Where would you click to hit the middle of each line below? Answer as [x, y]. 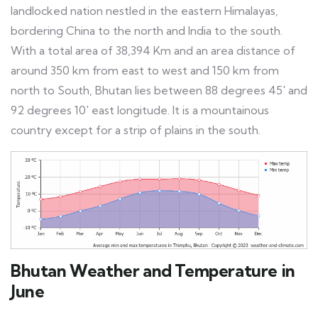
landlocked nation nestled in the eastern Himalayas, [144, 10]
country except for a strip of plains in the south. [136, 130]
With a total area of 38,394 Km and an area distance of [153, 50]
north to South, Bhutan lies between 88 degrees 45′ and [159, 90]
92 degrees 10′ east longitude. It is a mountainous [140, 110]
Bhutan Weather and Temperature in [153, 270]
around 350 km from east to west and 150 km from [145, 70]
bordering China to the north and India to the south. [147, 30]
